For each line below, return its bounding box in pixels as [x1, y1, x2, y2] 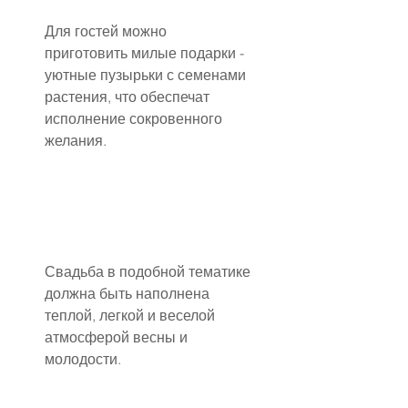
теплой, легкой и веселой [45, 306, 219, 325]
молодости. [45, 350, 121, 369]
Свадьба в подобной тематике [45, 262, 254, 281]
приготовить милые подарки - [45, 43, 248, 62]
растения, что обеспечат [45, 87, 213, 106]
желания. [45, 130, 107, 149]
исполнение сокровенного [45, 108, 226, 127]
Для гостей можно [45, 21, 170, 40]
